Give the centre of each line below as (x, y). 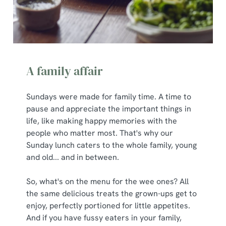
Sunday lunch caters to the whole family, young (111, 145)
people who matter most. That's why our (100, 133)
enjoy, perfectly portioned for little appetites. (108, 206)
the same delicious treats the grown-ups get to (111, 193)
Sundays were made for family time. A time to (109, 97)
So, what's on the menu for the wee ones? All (107, 181)
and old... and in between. (73, 157)
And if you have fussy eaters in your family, (104, 218)
